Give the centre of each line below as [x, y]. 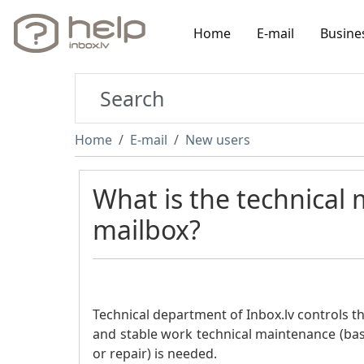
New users [218, 140]
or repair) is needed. [155, 353]
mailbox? [147, 230]
